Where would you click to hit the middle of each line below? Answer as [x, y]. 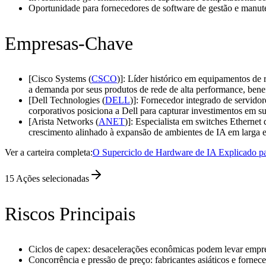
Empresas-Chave [69, 44]
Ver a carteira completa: [49, 153]
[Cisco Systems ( [60, 79]
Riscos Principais [70, 214]
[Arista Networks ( [64, 122]
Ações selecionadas [53, 179]
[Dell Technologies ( [67, 100]
